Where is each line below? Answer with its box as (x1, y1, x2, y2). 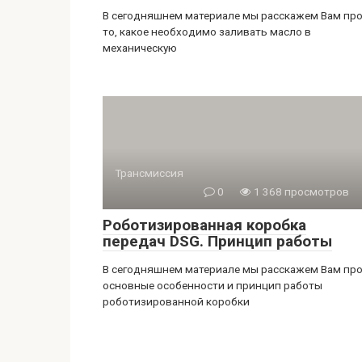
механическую (103, 41, 177, 54)
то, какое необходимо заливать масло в (103, 25, 311, 38)
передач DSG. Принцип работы (103, 232, 332, 250)
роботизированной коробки (103, 295, 250, 308)
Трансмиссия (115, 166, 183, 179)
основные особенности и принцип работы (103, 279, 322, 292)
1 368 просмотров (251, 185, 349, 198)
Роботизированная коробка (103, 216, 306, 234)
